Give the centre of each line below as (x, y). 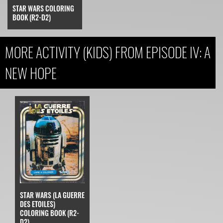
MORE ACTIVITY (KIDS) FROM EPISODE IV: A (108, 52)
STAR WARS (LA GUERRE (52, 195)
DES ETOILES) (38, 204)
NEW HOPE (31, 73)
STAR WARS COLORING (43, 8)
